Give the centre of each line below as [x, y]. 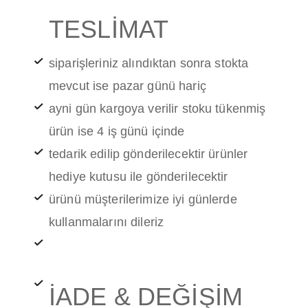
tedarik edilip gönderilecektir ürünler [148, 154]
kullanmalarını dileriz [107, 222]
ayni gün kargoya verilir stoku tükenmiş [157, 109]
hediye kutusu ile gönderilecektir [139, 177]
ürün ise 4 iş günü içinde [119, 132]
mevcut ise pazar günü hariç [128, 86]
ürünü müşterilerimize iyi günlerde [143, 200]
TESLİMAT [109, 30]
